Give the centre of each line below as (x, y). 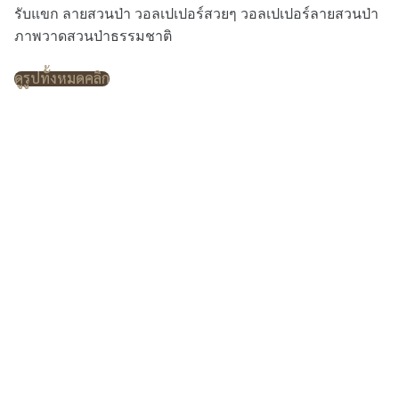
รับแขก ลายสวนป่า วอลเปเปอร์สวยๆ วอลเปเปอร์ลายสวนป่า (196, 14)
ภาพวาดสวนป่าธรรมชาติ (93, 36)
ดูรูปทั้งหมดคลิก (62, 78)
